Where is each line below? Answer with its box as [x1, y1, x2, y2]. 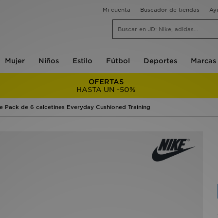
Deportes [143, 57, 177, 65]
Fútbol [106, 57, 130, 65]
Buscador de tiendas [140, 6, 200, 13]
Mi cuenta [103, 6, 130, 13]
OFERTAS [88, 78, 124, 86]
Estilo [72, 57, 92, 65]
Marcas [190, 57, 216, 65]
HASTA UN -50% [76, 86, 136, 93]
